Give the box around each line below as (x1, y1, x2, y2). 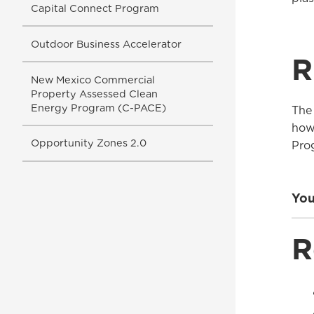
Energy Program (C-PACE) (30, 101, 166, 114)
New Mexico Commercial (30, 73, 155, 86)
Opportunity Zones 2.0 (30, 137, 146, 149)
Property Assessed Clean (30, 87, 158, 100)
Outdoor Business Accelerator (30, 37, 182, 50)
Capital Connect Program (30, 2, 159, 15)
